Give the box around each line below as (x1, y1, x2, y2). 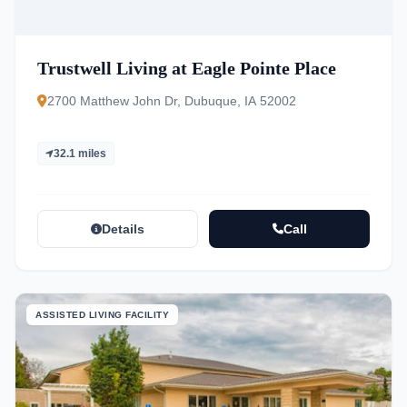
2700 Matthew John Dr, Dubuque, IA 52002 (47, 94, 296, 108)
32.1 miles (54, 147, 106, 160)
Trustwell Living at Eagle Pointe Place (37, 58, 336, 78)
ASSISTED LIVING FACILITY (35, 310, 169, 320)
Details (102, 222, 144, 236)
